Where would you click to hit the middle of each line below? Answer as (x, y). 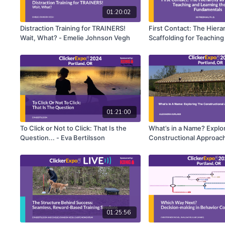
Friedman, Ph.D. (173, 57)
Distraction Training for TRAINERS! (73, 28)
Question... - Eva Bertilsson (63, 138)
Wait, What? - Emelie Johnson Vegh (75, 37)
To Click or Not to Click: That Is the (74, 128)
